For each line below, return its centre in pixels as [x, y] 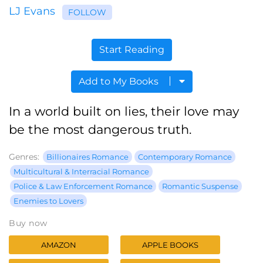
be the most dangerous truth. [100, 130]
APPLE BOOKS [170, 245]
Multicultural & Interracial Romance [81, 172]
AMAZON [59, 245]
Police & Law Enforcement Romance [83, 186]
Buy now [28, 223]
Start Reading [131, 50]
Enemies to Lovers [48, 201]
